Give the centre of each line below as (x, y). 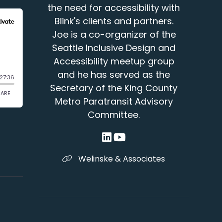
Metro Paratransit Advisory (114, 102)
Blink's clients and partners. (114, 21)
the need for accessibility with (114, 8)
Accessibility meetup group (114, 61)
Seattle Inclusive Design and (114, 48)
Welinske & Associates (121, 159)
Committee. (114, 115)
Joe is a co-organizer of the (114, 35)
